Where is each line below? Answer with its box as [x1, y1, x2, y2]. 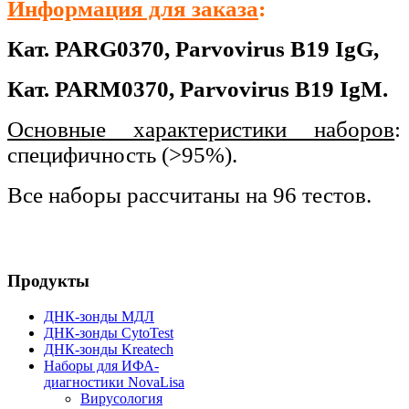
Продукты [7, 271, 89, 291]
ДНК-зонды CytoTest [44, 325, 173, 341]
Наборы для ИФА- [44, 358, 159, 374]
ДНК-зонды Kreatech [44, 341, 173, 358]
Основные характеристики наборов [7, 116, 395, 142]
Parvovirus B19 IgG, [175, 36, 379, 61]
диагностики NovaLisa [44, 374, 184, 391]
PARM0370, [49, 76, 180, 101]
